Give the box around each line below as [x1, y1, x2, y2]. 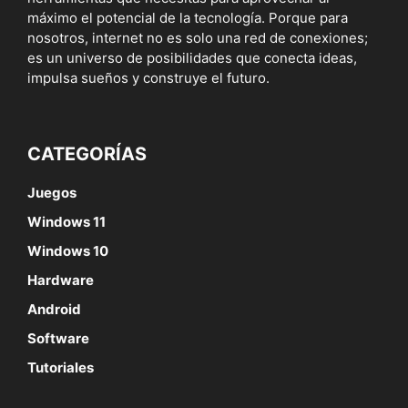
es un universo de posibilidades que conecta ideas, [27, 48, 357, 66]
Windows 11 [27, 212, 106, 230]
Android [27, 300, 81, 318]
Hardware [27, 270, 94, 289]
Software [27, 329, 89, 347]
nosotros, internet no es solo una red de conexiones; [27, 28, 368, 46]
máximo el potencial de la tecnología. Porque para [27, 8, 348, 26]
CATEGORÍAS [27, 142, 147, 165]
